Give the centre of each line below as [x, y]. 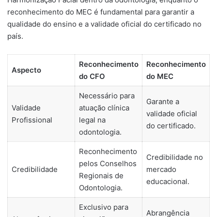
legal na [92, 120]
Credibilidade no [174, 157]
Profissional [32, 120]
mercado [161, 170]
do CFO [92, 77]
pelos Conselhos [108, 164]
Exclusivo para [103, 207]
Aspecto [26, 70]
